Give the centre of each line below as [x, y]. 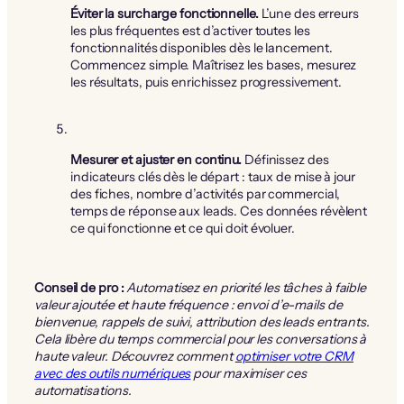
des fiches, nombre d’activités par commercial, [206, 193]
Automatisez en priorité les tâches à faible [247, 288]
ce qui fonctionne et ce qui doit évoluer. [183, 228]
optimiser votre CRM [294, 357]
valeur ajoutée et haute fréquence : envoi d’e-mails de [188, 305]
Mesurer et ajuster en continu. [156, 159]
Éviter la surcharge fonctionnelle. [165, 14]
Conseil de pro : [79, 288]
